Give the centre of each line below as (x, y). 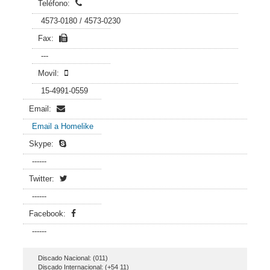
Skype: (42, 144)
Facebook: (49, 214)
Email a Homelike (63, 126)
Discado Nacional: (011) (73, 258)
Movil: (50, 73)
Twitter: (43, 179)
